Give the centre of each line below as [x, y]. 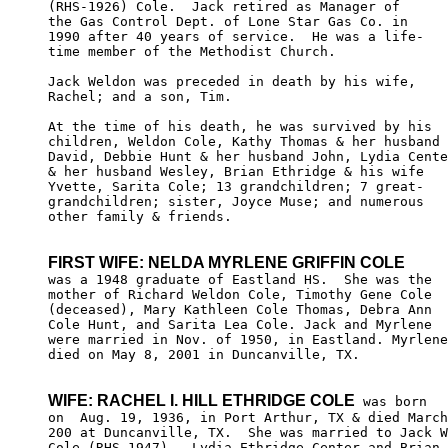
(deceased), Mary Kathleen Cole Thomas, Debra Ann [244, 309]
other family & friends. [140, 216]
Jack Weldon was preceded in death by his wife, [236, 81]
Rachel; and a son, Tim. [148, 96]
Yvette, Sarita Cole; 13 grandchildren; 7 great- [240, 186]
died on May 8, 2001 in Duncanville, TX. [208, 354]
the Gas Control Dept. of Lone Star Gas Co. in [232, 21]
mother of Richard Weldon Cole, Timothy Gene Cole [244, 294]
